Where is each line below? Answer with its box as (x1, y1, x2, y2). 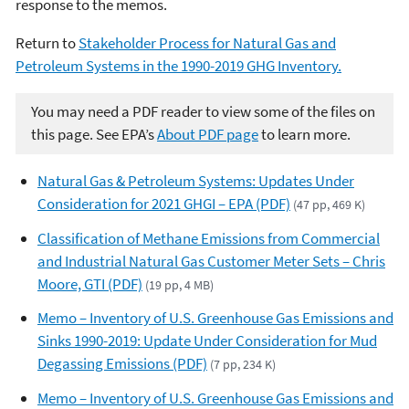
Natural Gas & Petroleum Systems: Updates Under (37, 170, 354, 191)
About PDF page (157, 124, 258, 145)
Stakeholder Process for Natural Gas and (79, 32, 336, 53)
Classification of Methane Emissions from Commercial (37, 227, 380, 248)
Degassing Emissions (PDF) (37, 353, 207, 374)
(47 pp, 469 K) (293, 195, 366, 213)
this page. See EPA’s (31, 124, 157, 145)
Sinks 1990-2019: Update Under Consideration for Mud (37, 330, 377, 351)
